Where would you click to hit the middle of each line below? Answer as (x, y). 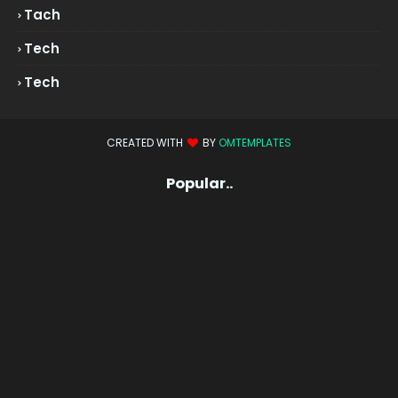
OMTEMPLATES (255, 142)
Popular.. (199, 184)
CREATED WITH (146, 142)
